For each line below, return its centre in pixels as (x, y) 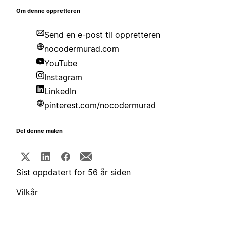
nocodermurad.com (82, 49)
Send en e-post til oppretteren (102, 35)
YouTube (61, 63)
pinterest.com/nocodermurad (100, 106)
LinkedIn (60, 92)
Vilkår (27, 192)
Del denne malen (39, 131)
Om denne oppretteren (48, 11)
